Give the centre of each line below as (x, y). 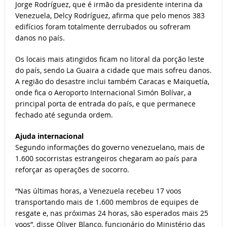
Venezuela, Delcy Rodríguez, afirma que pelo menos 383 (110, 16)
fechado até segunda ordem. (64, 115)
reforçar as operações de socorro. (72, 170)
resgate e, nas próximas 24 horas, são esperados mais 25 (111, 213)
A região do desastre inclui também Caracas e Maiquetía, (112, 82)
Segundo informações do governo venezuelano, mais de (110, 147)
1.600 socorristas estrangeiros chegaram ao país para (106, 159)
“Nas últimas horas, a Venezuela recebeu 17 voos (98, 191)
